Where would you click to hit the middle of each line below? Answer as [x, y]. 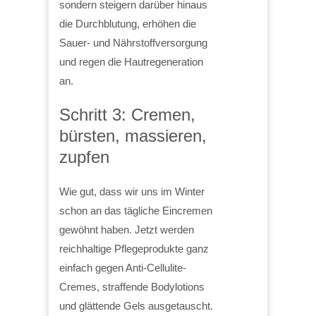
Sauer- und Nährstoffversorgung [133, 42]
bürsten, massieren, [133, 135]
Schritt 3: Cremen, [127, 114]
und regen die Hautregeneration [131, 61]
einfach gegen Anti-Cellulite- [123, 267]
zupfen [84, 157]
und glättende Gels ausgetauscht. [136, 305]
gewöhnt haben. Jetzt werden [127, 229]
